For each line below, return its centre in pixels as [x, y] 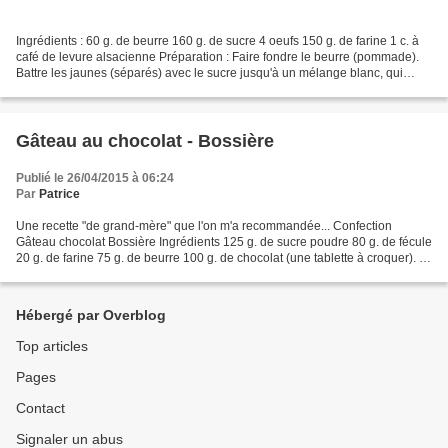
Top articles [52, 346]
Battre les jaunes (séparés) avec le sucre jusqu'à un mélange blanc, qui [209, 73]
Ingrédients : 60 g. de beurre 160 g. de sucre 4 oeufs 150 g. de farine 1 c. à [217, 41]
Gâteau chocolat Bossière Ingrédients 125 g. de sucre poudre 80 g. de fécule [224, 242]
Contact [40, 408]
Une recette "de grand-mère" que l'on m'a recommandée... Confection [204, 226]
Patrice [59, 194]
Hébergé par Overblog [91, 315]
